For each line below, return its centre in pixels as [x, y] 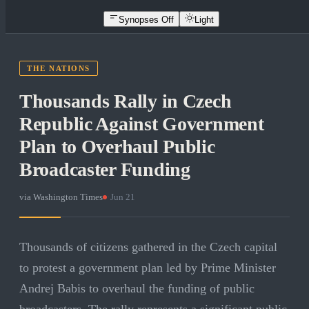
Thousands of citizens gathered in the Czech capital [148, 247]
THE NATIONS [59, 69]
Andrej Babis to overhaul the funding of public [137, 289]
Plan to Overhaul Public [117, 147]
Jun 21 [123, 197]
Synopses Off [146, 19]
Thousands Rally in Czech [126, 101]
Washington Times [68, 197]
